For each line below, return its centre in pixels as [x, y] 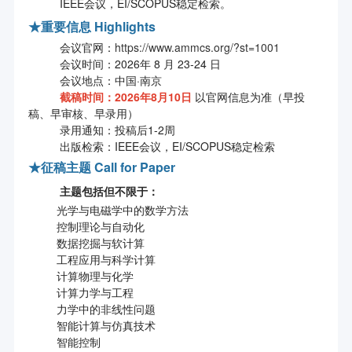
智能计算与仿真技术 [92, 326]
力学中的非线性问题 [92, 309]
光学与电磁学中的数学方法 [108, 210]
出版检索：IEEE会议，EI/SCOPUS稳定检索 [151, 147]
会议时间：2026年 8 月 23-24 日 [124, 64]
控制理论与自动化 [86, 227]
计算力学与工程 [81, 293]
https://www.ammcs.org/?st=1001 [197, 48]
